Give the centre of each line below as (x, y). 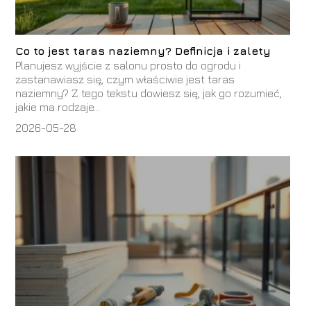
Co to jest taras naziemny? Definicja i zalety (143, 51)
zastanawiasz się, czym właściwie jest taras (125, 79)
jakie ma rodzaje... (58, 107)
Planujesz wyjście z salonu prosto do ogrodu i (128, 66)
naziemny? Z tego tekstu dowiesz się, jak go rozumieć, (149, 93)
